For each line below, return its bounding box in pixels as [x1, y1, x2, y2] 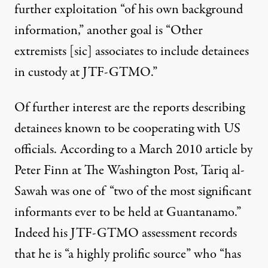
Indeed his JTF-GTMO [14, 224, 142, 243]
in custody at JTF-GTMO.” [14, 63, 157, 82]
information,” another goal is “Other [14, 21, 203, 40]
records [196, 224, 237, 243]
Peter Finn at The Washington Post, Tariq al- [14, 161, 245, 180]
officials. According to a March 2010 [14, 140, 205, 159]
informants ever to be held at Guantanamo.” [14, 203, 241, 222]
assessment [142, 224, 196, 243]
